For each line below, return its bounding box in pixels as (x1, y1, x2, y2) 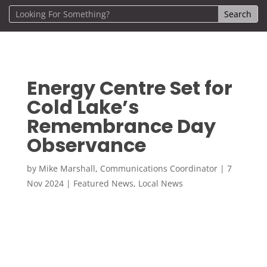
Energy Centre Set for (26, 74, 232, 101)
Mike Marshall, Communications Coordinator (38, 162, 218, 174)
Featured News (73, 177, 133, 189)
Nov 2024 (26, 177, 64, 189)
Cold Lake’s (26, 93, 139, 120)
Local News (138, 177, 183, 189)
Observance (26, 131, 146, 159)
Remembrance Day (26, 112, 216, 139)
